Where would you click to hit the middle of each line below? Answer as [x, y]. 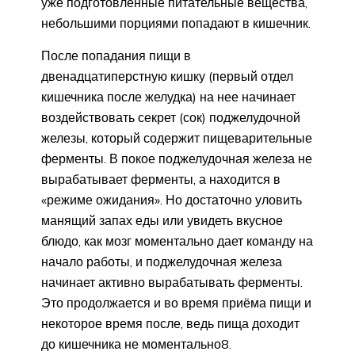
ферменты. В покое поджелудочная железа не [177, 158]
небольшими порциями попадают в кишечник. [176, 23]
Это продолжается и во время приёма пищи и [176, 302]
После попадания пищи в [116, 55]
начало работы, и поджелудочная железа [162, 261]
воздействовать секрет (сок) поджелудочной [171, 117]
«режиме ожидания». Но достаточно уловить [172, 199]
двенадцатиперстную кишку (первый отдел [167, 76]
